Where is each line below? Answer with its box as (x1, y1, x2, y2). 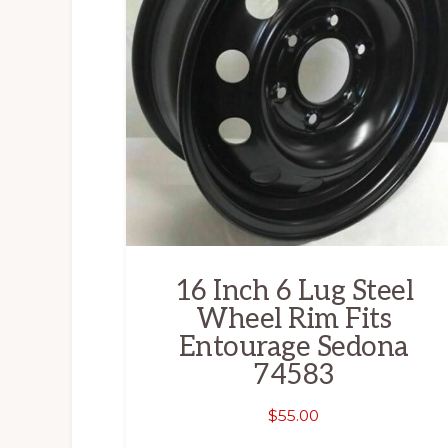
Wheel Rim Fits (196, 302, 392, 336)
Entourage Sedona (178, 330, 409, 364)
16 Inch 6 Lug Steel (174, 274, 414, 308)
